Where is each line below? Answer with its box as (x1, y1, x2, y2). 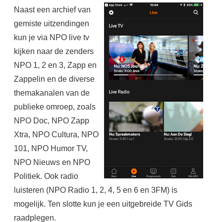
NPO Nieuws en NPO (13, 158, 90, 167)
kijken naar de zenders (13, 47, 94, 56)
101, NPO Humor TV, (13, 144, 88, 153)
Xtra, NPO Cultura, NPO (13, 130, 99, 139)
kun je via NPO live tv (13, 33, 89, 42)
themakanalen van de (13, 88, 90, 98)
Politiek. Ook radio (13, 171, 78, 181)
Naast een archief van (13, 5, 91, 14)
